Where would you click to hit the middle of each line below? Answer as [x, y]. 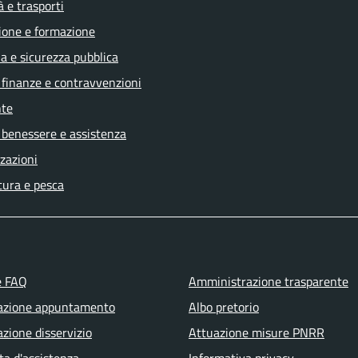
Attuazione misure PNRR [256, 332]
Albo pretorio [223, 307]
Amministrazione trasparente [268, 281]
